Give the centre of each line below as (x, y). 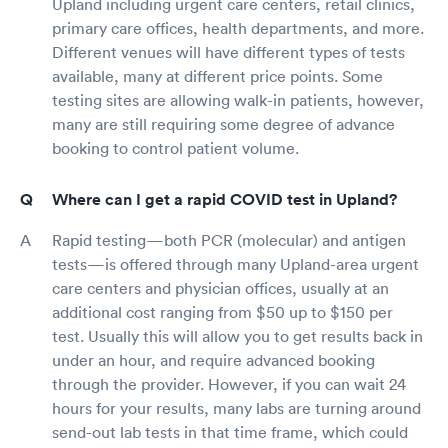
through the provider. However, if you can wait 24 (229, 384)
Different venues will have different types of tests (228, 52)
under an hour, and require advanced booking (213, 360)
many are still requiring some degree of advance (223, 124)
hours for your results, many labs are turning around (236, 408)
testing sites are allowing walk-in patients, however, (238, 100)
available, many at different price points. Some (217, 76)
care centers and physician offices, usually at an (220, 288)
